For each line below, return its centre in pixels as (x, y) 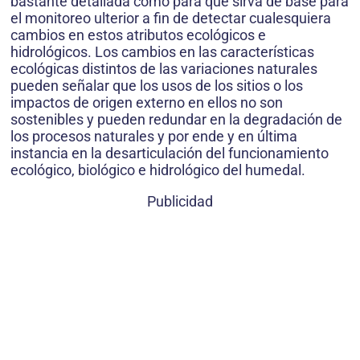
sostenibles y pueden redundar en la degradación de (176, 119)
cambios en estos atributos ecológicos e (138, 35)
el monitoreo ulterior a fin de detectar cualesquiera (171, 18)
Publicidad (180, 201)
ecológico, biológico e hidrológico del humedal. (158, 170)
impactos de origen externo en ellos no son (147, 102)
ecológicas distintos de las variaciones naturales (164, 68)
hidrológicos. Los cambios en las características (162, 51)
